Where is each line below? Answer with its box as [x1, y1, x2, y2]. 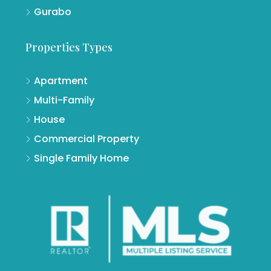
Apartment [34, 73, 88, 88]
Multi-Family [34, 93, 94, 107]
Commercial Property [34, 131, 139, 146]
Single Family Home [34, 151, 129, 165]
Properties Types [25, 39, 113, 54]
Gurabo [34, 4, 71, 19]
